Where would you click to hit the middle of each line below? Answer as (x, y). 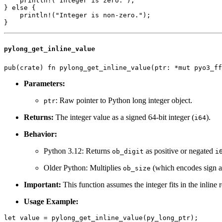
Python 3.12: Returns (78, 151)
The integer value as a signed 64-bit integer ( (124, 117)
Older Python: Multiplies (83, 167)
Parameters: (44, 83)
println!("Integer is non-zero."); (77, 15)
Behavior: (40, 134)
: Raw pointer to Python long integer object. (124, 100)
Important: (42, 184)
